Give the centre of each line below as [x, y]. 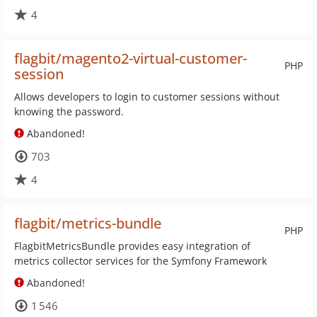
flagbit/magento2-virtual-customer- [131, 58]
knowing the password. [69, 111]
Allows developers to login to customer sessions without [147, 97]
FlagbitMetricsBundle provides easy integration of [132, 246]
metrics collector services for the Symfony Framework [140, 261]
